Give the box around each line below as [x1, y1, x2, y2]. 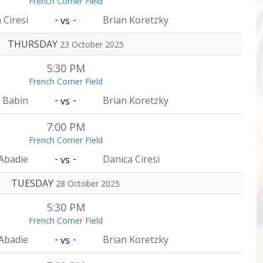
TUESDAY [11, 177, 56, 190]
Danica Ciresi [103, 153, 160, 166]
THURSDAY [7, 38, 60, 50]
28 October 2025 [56, 178, 120, 189]
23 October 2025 [59, 39, 124, 50]
